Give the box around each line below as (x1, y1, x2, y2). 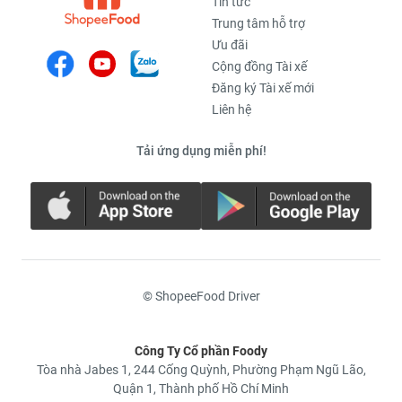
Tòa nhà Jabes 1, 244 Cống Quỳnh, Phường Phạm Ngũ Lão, (36, 362, 366, 377)
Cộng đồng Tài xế (212, 58, 307, 74)
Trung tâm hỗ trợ (212, 15, 305, 31)
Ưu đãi (212, 37, 248, 52)
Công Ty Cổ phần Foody (135, 343, 267, 358)
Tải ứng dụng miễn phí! (135, 143, 267, 158)
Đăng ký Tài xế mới (212, 80, 314, 95)
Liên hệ (212, 101, 251, 117)
